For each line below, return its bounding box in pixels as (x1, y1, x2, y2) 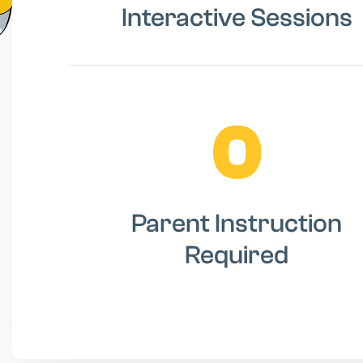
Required (185, 240, 288, 270)
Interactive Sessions (121, 2, 352, 32)
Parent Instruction (131, 208, 342, 238)
